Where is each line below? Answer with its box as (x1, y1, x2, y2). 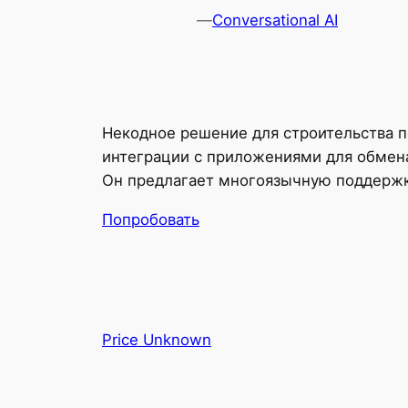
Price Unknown (102, 331, 211, 350)
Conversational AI (212, 11, 338, 30)
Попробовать (102, 209, 199, 229)
